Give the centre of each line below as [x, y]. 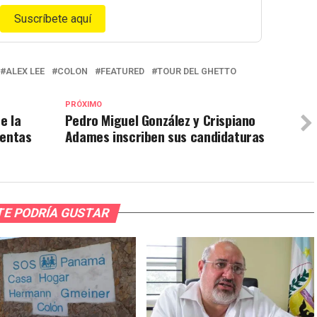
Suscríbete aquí [52, 18]
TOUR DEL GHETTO [197, 71]
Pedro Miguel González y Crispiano [160, 120]
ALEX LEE [25, 71]
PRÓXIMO [83, 104]
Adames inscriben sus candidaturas [165, 136]
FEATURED [122, 71]
